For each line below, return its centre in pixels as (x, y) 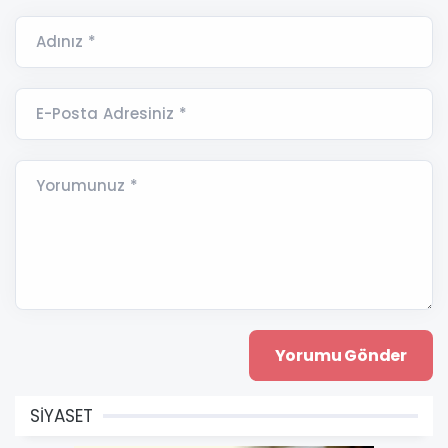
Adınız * (66, 42)
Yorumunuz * (87, 186)
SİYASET (61, 416)
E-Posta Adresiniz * (111, 114)
